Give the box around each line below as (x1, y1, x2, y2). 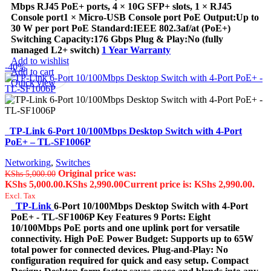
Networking (5, 157, 51, 168)
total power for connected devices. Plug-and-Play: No (11, 244, 228, 255)
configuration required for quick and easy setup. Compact (11, 255, 249, 266)
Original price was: (58, 168, 136, 178)
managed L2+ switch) (11, 44, 99, 55)
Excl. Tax (5, 191, 36, 200)
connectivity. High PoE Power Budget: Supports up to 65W (11, 233, 253, 244)
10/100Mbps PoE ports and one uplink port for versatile (11, 222, 240, 233)
